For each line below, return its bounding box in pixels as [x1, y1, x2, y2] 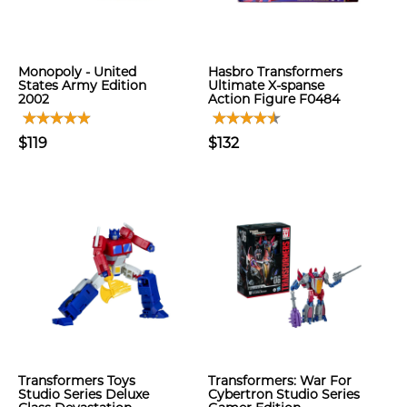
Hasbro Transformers [208, 64, 342, 80]
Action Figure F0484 [208, 91, 340, 107]
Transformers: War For [208, 372, 352, 389]
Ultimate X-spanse [208, 77, 324, 94]
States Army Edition [18, 77, 146, 94]
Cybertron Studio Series [208, 386, 360, 402]
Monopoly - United [18, 64, 136, 80]
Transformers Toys [18, 372, 135, 389]
